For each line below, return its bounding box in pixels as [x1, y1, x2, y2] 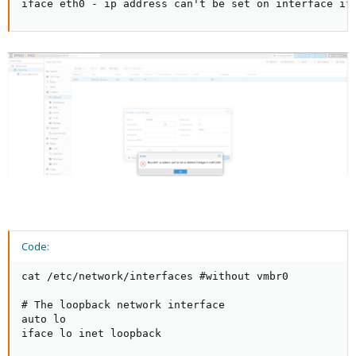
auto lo [21, 312, 66, 325]
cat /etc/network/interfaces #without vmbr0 [21, 269, 288, 282]
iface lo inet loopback [21, 327, 161, 339]
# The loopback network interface [21, 298, 225, 311]
